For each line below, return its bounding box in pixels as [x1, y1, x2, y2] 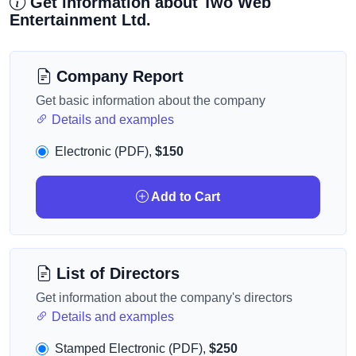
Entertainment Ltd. [10, 11, 151, 29]
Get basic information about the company [36, 94, 265, 107]
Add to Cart [149, 190, 220, 203]
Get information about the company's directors [36, 291, 292, 304]
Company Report [52, 68, 184, 85]
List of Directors [52, 265, 180, 282]
